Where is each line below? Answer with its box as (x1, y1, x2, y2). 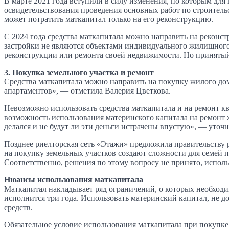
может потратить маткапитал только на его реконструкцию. (4, 14, 213, 24)
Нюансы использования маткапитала (4, 175, 143, 184)
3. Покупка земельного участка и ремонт (4, 67, 154, 77)
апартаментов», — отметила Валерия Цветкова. (4, 86, 171, 95)
